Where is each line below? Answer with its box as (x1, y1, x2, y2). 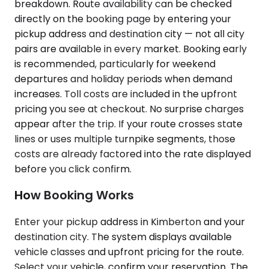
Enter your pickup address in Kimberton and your (14, 214, 245, 229)
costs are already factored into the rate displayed (14, 147, 251, 161)
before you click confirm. (14, 162, 131, 176)
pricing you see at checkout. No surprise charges (14, 101, 244, 116)
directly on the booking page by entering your (14, 11, 231, 26)
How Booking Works (14, 187, 134, 204)
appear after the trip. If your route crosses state (14, 116, 243, 131)
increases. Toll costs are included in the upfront (14, 86, 237, 101)
